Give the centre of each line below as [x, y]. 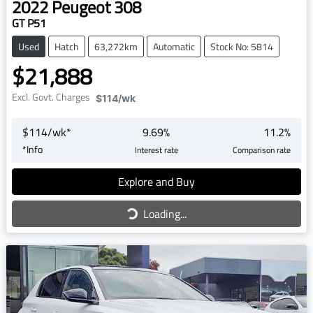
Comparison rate [261, 150]
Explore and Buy [156, 181]
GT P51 [29, 23]
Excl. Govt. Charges [51, 96]
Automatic [174, 46]
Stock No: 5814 [242, 46]
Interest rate [156, 150]
